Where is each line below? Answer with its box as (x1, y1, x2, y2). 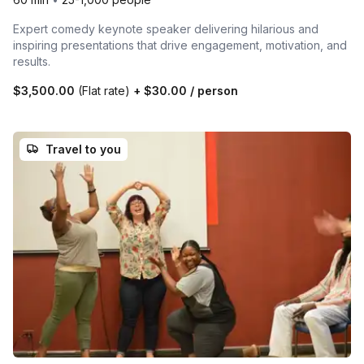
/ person (187, 84, 238, 98)
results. (13, 54, 50, 69)
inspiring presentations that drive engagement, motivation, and (13, 38, 347, 53)
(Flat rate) (78, 84, 130, 98)
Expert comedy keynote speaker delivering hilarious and (13, 22, 318, 37)
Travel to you (45, 142, 121, 157)
